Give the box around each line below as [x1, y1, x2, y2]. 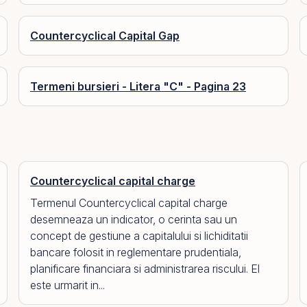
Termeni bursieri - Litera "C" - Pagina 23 [30, 79, 246, 93]
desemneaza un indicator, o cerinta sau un [30, 212, 237, 226]
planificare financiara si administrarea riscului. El [30, 262, 260, 275]
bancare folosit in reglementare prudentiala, [30, 245, 241, 259]
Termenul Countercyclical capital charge [30, 196, 228, 210]
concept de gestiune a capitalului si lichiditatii [30, 229, 248, 243]
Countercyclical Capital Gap [30, 29, 180, 42]
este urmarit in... [30, 278, 105, 292]
